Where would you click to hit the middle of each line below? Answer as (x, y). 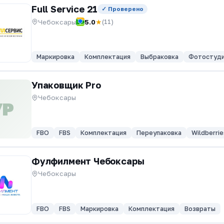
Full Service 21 (65, 9)
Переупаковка (159, 133)
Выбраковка (159, 57)
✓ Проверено (123, 9)
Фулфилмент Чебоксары (88, 161)
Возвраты (200, 209)
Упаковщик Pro (66, 85)
